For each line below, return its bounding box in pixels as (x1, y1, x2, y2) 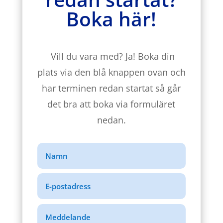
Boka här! (66, 5, 157, 32)
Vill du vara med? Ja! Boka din (48, 50, 175, 63)
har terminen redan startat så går (42, 82, 181, 95)
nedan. (97, 114, 126, 126)
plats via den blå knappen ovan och (37, 66, 186, 79)
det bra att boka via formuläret (47, 98, 176, 111)
